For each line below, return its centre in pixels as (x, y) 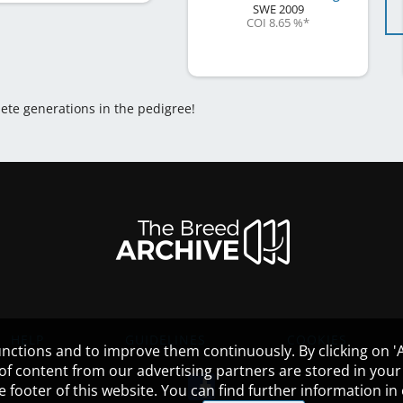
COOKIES (317, 340)
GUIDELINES (166, 340)
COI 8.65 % (275, 23)
